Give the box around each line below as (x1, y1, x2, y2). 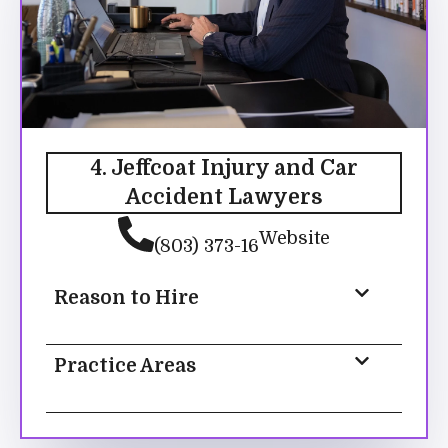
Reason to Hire (54, 286, 199, 309)
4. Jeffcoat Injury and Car (90, 155, 358, 180)
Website (259, 228, 330, 249)
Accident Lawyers (125, 184, 323, 209)
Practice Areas (54, 354, 196, 377)
